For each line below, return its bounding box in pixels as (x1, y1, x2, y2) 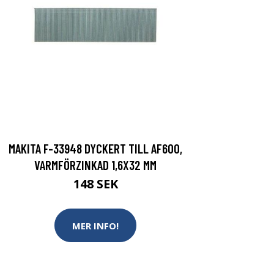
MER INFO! (72, 219, 119, 232)
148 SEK (73, 176, 118, 192)
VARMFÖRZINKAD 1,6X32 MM (34, 157, 157, 172)
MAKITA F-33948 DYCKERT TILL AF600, (9, 141, 182, 156)
